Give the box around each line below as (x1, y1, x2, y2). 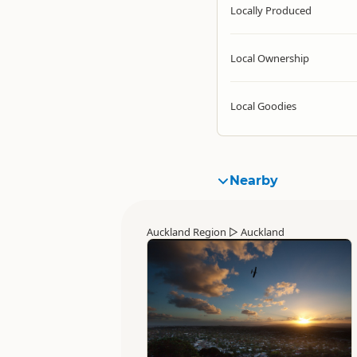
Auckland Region (147, 225, 226, 239)
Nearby (229, 173, 278, 188)
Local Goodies (230, 99, 296, 113)
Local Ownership (230, 51, 309, 65)
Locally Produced (230, 3, 312, 18)
